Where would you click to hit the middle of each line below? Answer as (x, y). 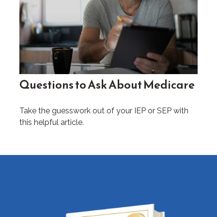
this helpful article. (52, 123)
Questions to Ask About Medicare (107, 85)
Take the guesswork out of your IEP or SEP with (104, 111)
